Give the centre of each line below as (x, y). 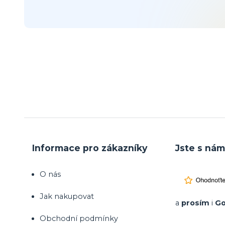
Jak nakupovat (67, 197)
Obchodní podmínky (79, 219)
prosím (196, 203)
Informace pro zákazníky (90, 148)
